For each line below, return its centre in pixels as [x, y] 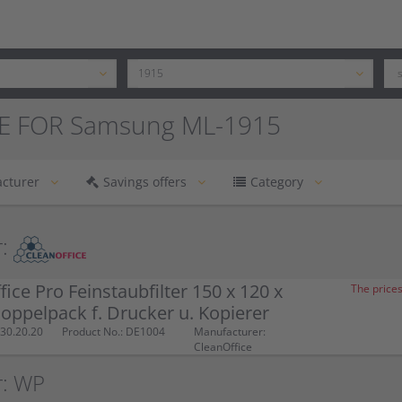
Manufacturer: [230, 332]
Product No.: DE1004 [113, 332]
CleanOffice [223, 347]
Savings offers [145, 182]
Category [277, 182]
